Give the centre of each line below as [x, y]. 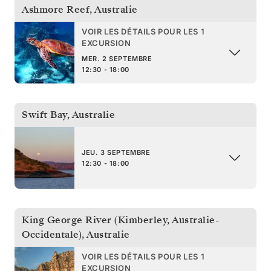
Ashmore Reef [56, 9]
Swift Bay [44, 115]
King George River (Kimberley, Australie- [120, 220]
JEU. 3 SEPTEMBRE [116, 152]
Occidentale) [52, 234]
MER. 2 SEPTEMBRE [117, 58]
